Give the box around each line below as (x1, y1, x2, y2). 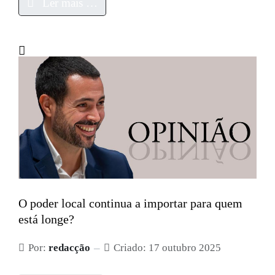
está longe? (18, 212, 74, 227)
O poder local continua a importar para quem (18, 196, 242, 211)
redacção (48, 241, 90, 254)
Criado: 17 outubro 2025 (114, 241, 221, 254)
